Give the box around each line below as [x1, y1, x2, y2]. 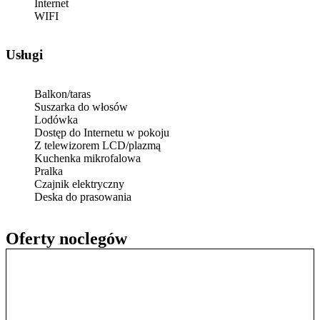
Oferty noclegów [6, 229, 127, 248]
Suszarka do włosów [34, 100, 128, 113]
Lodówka [34, 113, 78, 126]
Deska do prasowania [34, 190, 131, 203]
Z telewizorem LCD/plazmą [34, 139, 161, 151]
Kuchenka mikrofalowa [34, 151, 141, 164]
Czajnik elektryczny [34, 177, 124, 190]
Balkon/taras [34, 87, 91, 100]
